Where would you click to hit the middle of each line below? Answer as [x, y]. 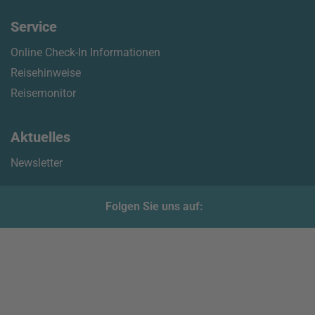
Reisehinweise [46, 73]
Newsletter [37, 163]
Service [34, 27]
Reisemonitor [43, 93]
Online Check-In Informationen [85, 52]
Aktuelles [40, 137]
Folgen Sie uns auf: [154, 206]
